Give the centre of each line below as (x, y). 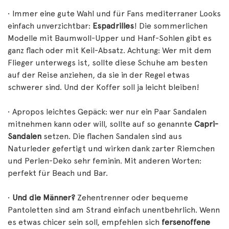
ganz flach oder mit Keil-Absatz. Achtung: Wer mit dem (110, 50)
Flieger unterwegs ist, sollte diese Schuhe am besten (108, 63)
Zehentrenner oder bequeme (133, 198)
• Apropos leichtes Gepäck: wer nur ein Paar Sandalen (107, 112)
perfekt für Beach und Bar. (58, 173)
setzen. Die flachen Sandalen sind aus (112, 136)
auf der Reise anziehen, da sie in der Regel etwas (99, 75)
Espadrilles (113, 26)
